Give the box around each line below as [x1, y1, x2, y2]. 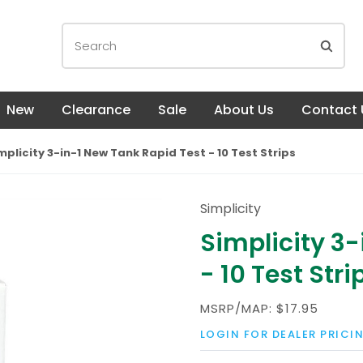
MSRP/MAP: [199, 299, 276, 317]
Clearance [62, 100, 131, 120]
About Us [214, 100, 275, 120]
